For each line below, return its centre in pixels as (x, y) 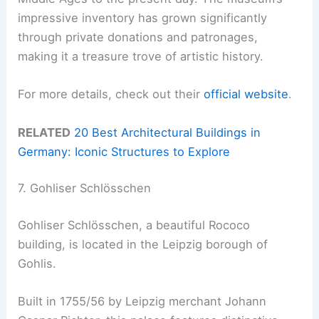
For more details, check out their (111, 94)
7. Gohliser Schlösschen (85, 188)
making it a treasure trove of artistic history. (141, 57)
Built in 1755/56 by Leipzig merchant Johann (142, 302)
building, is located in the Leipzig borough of (143, 244)
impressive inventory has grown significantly (143, 18)
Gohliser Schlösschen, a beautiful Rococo (134, 225)
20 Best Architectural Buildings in (168, 132)
